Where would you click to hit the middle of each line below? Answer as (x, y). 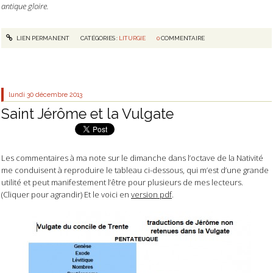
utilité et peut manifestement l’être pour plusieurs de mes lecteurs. (122, 182)
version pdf (151, 194)
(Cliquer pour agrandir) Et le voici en (66, 194)
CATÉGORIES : (99, 38)
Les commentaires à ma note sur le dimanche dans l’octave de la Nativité (132, 158)
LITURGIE (132, 38)
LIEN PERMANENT (42, 38)
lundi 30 (21, 94)
